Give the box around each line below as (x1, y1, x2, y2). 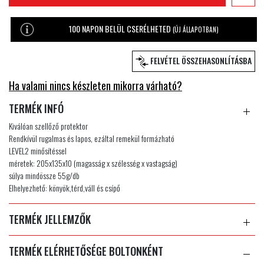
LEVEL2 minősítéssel (9, 144, 67, 157)
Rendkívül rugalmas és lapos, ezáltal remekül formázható (9, 131, 174, 144)
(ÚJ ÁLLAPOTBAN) (173, 24, 219, 34)
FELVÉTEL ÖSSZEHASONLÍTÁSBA (148, 54, 252, 67)
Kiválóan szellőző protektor (9, 119, 88, 132)
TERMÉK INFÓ (9, 100, 64, 116)
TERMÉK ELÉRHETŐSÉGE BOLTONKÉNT (9, 243, 163, 259)
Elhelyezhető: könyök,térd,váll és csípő (9, 181, 120, 194)
